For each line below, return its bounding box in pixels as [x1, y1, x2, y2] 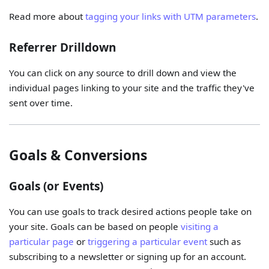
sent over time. [9, 96, 73, 109]
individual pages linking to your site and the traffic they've [9, 81, 255, 94]
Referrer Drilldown [9, 39, 116, 55]
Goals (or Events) [9, 178, 104, 195]
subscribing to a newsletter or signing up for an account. [9, 250, 247, 263]
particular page [9, 235, 74, 248]
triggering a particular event [88, 235, 208, 248]
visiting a [181, 220, 219, 233]
